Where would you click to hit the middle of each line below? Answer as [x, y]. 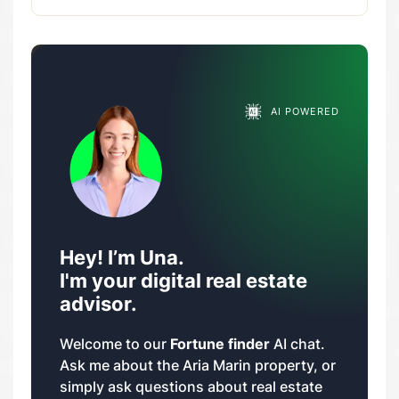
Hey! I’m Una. [130, 256]
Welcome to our [115, 343]
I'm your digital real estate [183, 280]
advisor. [98, 303]
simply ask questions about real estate [191, 386]
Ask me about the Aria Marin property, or [198, 365]
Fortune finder [220, 343]
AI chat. [297, 343]
